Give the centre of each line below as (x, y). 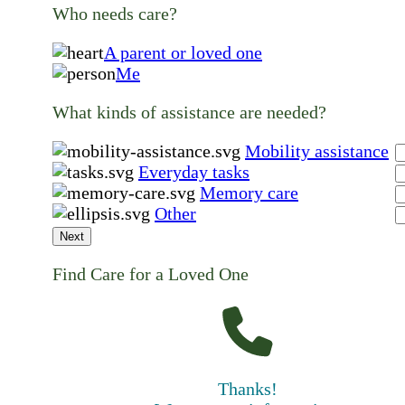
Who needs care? (115, 14)
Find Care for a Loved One (151, 274)
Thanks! (248, 389)
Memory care (249, 193)
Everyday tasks (194, 172)
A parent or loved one (183, 53)
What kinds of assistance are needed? (189, 113)
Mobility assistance (317, 151)
